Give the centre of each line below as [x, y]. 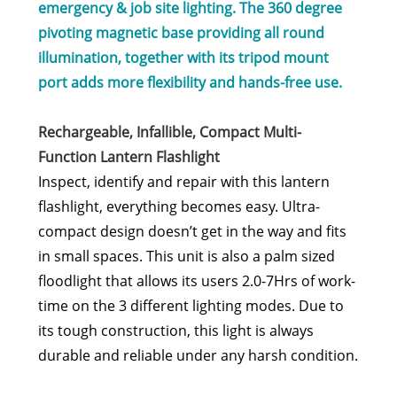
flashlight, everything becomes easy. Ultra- [179, 207]
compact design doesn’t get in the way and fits [192, 232]
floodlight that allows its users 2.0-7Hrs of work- [196, 281]
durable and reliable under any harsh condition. [198, 356]
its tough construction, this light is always [175, 331]
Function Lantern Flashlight [128, 157]
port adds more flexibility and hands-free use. [191, 83]
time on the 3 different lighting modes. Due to [191, 306]
